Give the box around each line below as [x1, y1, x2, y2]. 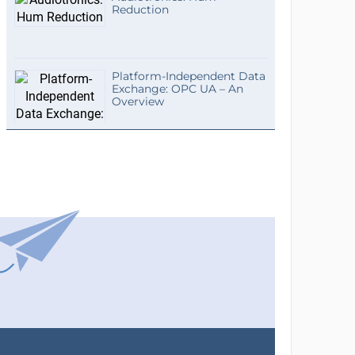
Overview [111, 94, 164, 109]
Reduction [111, 2, 169, 17]
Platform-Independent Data [111, 69, 265, 83]
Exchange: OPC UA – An [111, 82, 243, 96]
